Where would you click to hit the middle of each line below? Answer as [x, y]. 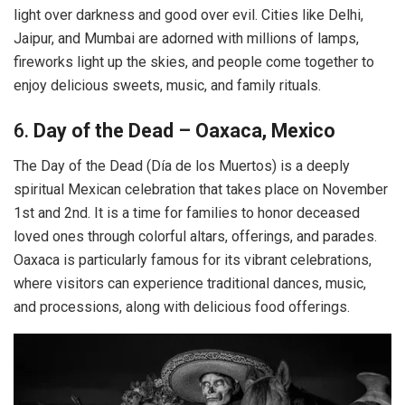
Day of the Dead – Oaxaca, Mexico [184, 130]
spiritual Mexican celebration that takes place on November [201, 189]
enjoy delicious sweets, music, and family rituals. [167, 86]
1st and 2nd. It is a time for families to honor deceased [187, 212]
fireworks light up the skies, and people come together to [194, 62]
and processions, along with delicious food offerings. [182, 306]
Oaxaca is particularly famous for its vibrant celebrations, [193, 259]
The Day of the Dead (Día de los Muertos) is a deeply [182, 165]
